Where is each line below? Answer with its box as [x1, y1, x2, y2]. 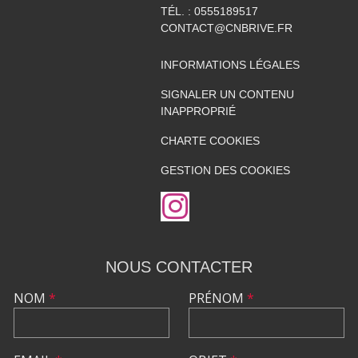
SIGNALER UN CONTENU [160, 87, 294, 101]
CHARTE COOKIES [160, 133, 260, 147]
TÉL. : [160, 4, 194, 18]
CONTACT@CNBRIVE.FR [160, 21, 292, 34]
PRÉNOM [189, 288, 247, 307]
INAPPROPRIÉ [160, 104, 236, 117]
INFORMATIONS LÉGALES [160, 58, 300, 71]
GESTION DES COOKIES [160, 163, 290, 177]
